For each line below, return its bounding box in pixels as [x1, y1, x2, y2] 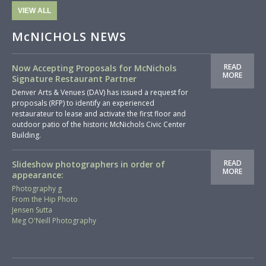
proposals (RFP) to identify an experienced [12, 98, 154, 108]
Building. [12, 130, 41, 140]
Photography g [12, 183, 62, 194]
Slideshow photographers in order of [12, 159, 165, 170]
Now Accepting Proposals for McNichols [12, 62, 176, 74]
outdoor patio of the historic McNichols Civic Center [12, 119, 186, 129]
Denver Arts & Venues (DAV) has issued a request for [12, 87, 188, 97]
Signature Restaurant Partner [12, 73, 137, 84]
